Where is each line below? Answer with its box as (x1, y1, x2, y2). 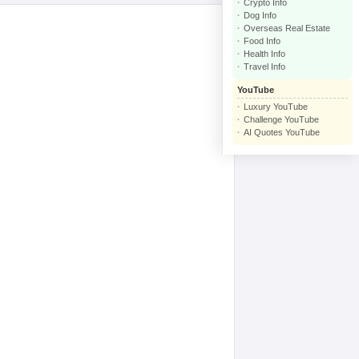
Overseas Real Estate (244, 23, 330, 33)
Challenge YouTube (244, 115, 319, 124)
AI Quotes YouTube (244, 127, 320, 137)
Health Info (244, 49, 285, 58)
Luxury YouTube (244, 102, 308, 111)
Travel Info (244, 62, 285, 71)
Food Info (244, 36, 280, 46)
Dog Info (244, 10, 276, 20)
